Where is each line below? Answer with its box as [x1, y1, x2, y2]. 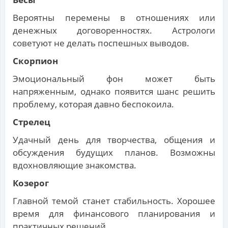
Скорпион [13, 55, 58, 67]
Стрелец [13, 116, 50, 128]
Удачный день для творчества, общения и [13, 134, 215, 146]
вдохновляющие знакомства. [13, 159, 136, 172]
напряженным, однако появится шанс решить [13, 85, 215, 98]
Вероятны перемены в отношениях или [13, 12, 215, 24]
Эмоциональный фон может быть [13, 73, 215, 85]
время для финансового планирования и [13, 208, 215, 220]
